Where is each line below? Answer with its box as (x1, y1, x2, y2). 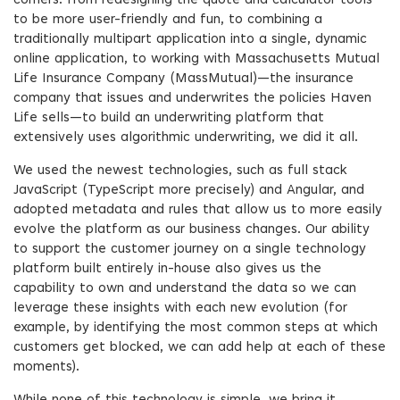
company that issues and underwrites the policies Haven (13, 92, 371, 105)
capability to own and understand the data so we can (13, 282, 356, 296)
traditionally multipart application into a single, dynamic (13, 33, 367, 46)
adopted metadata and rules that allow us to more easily (13, 204, 382, 217)
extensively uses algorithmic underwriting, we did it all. (13, 131, 358, 145)
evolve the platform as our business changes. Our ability (13, 223, 370, 237)
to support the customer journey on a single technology (13, 243, 366, 256)
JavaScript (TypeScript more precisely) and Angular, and (13, 184, 364, 197)
